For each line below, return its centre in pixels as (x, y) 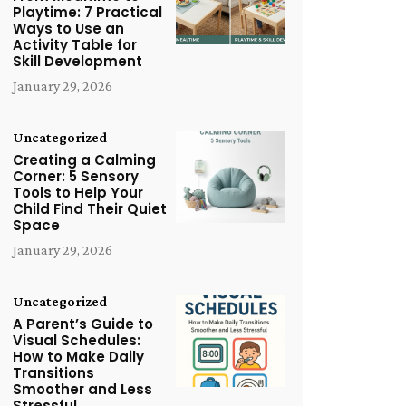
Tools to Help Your (78, 192)
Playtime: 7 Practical (87, 12)
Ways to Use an (68, 28)
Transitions (53, 372)
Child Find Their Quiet (90, 208)
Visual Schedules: (77, 340)
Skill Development (77, 61)
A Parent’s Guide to (83, 324)
